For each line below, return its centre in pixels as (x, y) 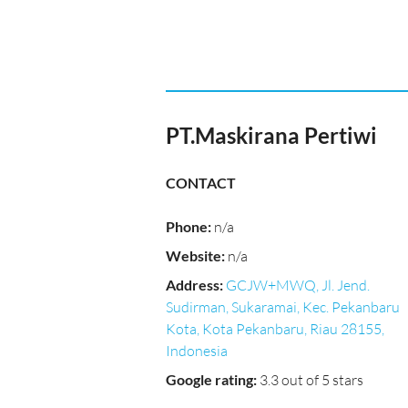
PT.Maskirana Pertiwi (271, 135)
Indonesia (197, 351)
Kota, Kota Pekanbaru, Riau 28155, (275, 329)
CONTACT (201, 183)
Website (194, 255)
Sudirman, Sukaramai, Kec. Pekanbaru (283, 307)
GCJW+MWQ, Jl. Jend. (298, 285)
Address (193, 285)
